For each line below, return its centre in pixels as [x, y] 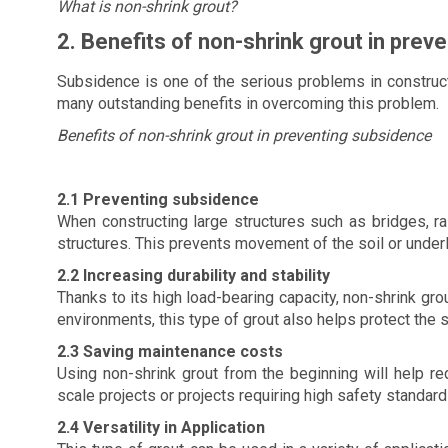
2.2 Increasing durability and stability [193, 275]
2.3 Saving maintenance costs [170, 351]
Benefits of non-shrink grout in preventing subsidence [244, 135]
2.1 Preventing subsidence [158, 199]
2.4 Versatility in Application [161, 427]
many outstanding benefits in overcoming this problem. [248, 103]
